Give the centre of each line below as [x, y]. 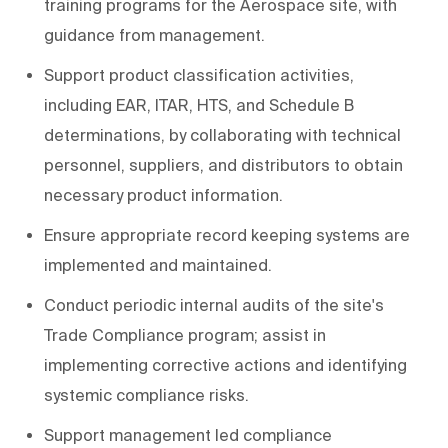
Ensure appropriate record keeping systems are [227, 235]
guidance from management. [154, 35]
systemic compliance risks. [146, 395]
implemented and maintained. [158, 265]
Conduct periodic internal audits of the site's [214, 305]
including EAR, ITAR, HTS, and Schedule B [199, 105]
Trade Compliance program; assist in [185, 335]
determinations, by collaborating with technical [222, 135]
